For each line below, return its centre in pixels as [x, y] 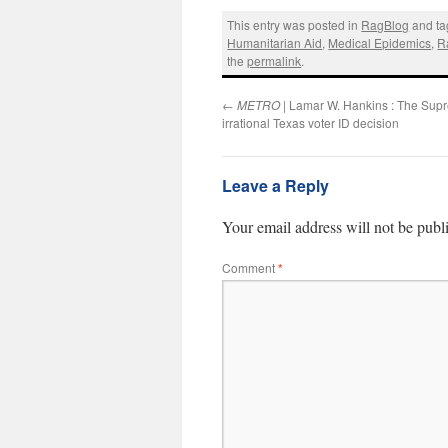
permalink [274, 60]
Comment [250, 268]
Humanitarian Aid [275, 42]
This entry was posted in [294, 24]
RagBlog [385, 24]
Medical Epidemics [380, 42]
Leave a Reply [275, 186]
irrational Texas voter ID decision [310, 123]
